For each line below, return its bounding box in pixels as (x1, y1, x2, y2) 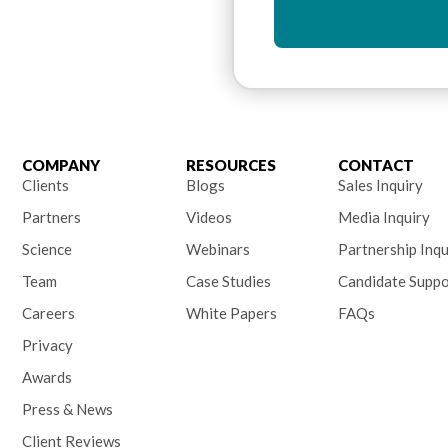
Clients (21, 176, 69, 195)
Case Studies (185, 272, 271, 291)
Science (21, 240, 72, 259)
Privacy (21, 336, 73, 355)
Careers (21, 304, 75, 323)
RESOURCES (185, 156, 276, 175)
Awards (21, 368, 72, 387)
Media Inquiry (337, 208, 430, 227)
